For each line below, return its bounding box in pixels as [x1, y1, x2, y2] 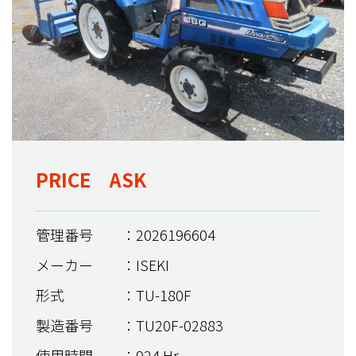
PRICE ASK [36, 164, 146, 193]
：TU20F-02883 [122, 314, 223, 335]
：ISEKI [122, 253, 169, 275]
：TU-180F [122, 284, 192, 305]
